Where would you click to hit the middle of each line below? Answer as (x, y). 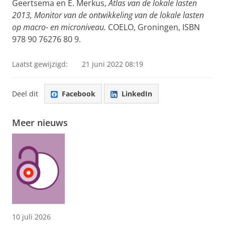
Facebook (79, 93)
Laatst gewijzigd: (40, 64)
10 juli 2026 (31, 217)
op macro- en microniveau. (59, 27)
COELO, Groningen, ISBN (153, 27)
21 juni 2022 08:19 (113, 64)
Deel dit (25, 93)
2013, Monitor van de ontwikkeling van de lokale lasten (108, 15)
